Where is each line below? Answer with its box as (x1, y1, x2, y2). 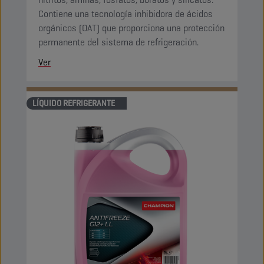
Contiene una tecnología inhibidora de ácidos (38, 8, 213, 20)
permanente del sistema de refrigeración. (38, 36, 199, 48)
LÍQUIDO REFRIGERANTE (32, 98, 115, 108)
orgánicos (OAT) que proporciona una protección (38, 22, 225, 34)
